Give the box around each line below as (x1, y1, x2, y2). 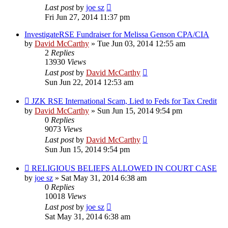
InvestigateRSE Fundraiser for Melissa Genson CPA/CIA (24, 30, 209, 39)
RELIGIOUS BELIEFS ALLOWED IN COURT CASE (32, 163, 217, 173)
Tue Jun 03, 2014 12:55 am (97, 39, 185, 48)
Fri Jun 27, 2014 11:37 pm (45, 12, 130, 21)
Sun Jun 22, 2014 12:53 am (45, 77, 133, 87)
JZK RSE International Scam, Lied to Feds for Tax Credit (32, 96, 217, 105)
